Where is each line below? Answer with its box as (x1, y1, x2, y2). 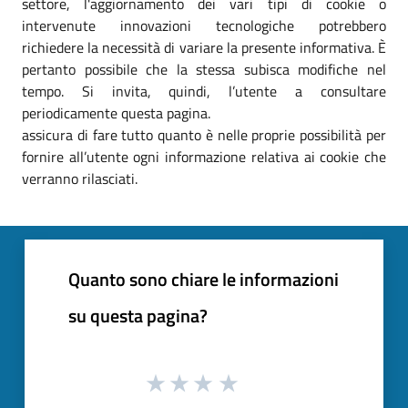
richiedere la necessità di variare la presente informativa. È (22, 36, 386, 58)
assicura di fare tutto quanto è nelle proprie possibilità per (22, 123, 386, 146)
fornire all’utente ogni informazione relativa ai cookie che (22, 145, 386, 168)
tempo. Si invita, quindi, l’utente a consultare (22, 79, 386, 102)
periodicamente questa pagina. (22, 101, 210, 124)
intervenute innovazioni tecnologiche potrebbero (22, 14, 386, 36)
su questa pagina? (68, 301, 208, 330)
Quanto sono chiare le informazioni (68, 264, 339, 293)
